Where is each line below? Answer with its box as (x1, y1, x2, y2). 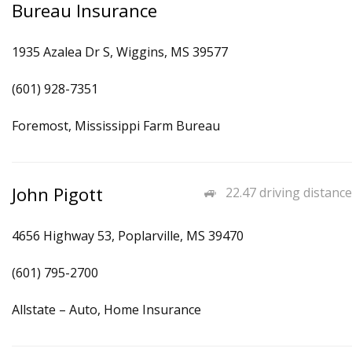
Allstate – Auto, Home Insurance (12, 301, 201, 318)
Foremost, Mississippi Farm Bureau (12, 117, 220, 134)
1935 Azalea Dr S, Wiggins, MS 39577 (12, 43, 228, 60)
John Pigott (12, 182, 103, 207)
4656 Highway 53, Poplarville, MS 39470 (12, 227, 244, 244)
